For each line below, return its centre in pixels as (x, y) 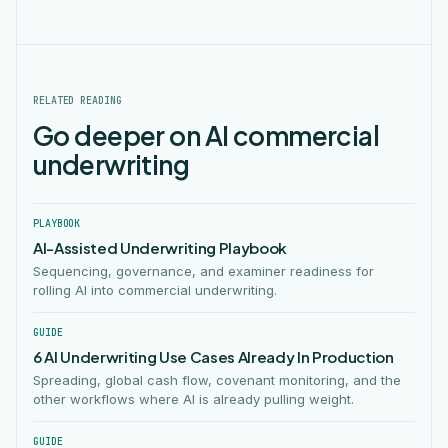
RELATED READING (77, 100)
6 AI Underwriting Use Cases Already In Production (213, 356)
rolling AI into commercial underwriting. (155, 290)
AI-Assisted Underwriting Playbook (160, 247)
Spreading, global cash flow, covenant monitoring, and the (217, 380)
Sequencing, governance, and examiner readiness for (203, 271)
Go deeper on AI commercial (206, 135)
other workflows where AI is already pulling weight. (193, 399)
